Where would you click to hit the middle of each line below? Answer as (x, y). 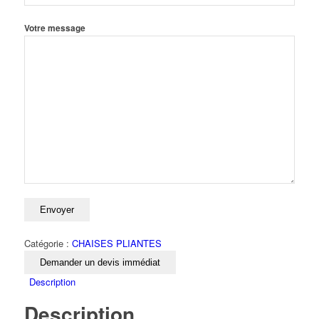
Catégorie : (48, 243)
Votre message (54, 28)
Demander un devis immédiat (100, 262)
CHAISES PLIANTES (116, 243)
